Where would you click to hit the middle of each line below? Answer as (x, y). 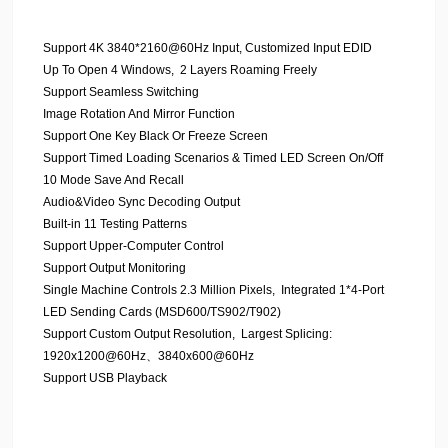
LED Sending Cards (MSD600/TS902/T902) (162, 312)
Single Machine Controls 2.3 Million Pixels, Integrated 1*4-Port (213, 290)
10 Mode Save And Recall (113, 180)
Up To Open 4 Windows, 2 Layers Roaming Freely (180, 70)
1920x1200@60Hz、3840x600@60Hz (148, 356)
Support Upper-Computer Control (133, 246)
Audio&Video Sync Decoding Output (141, 202)
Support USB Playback (105, 378)
